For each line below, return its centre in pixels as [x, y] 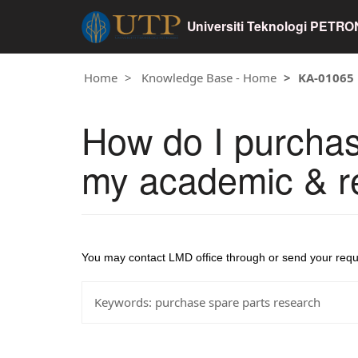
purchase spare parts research [236, 302]
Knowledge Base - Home [209, 78]
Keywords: [123, 302]
